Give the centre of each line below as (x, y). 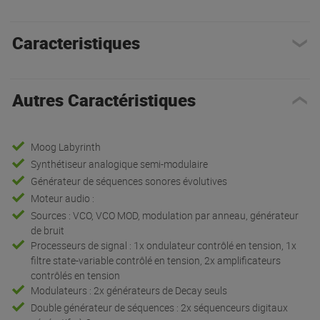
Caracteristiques (76, 42)
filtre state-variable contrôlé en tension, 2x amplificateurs (156, 260)
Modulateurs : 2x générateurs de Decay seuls (129, 290)
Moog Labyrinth (66, 146)
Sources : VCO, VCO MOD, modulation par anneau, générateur (165, 215)
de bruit (48, 230)
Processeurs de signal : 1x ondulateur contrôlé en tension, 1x (164, 245)
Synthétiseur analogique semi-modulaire (120, 164)
